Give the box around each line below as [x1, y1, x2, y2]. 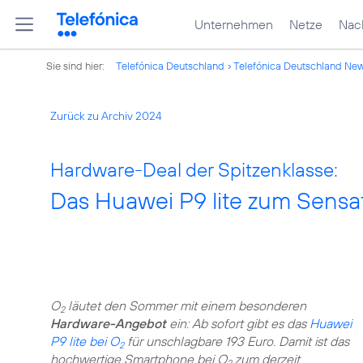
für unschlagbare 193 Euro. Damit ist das [124, 333, 349, 349]
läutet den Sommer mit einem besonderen [65, 297, 306, 314]
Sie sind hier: [46, 59, 107, 72]
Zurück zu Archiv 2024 [50, 109, 162, 123]
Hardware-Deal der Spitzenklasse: [50, 157, 338, 181]
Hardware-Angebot [50, 315, 166, 331]
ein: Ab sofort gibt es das [166, 315, 310, 331]
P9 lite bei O [50, 333, 119, 349]
